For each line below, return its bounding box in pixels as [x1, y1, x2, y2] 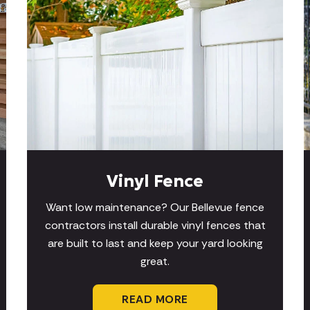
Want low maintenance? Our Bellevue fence [46, 200, 264, 215]
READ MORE [122, 292, 188, 307]
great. [140, 254, 170, 269]
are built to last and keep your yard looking [47, 236, 263, 251]
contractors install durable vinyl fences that [44, 218, 266, 233]
